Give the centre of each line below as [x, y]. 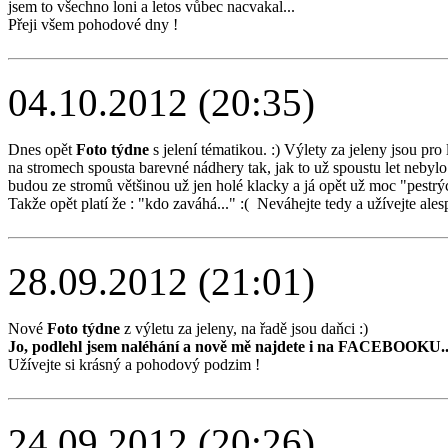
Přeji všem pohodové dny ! [93, 25]
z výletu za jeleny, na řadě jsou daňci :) [246, 329]
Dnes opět [42, 150]
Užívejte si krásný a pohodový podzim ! [134, 365]
